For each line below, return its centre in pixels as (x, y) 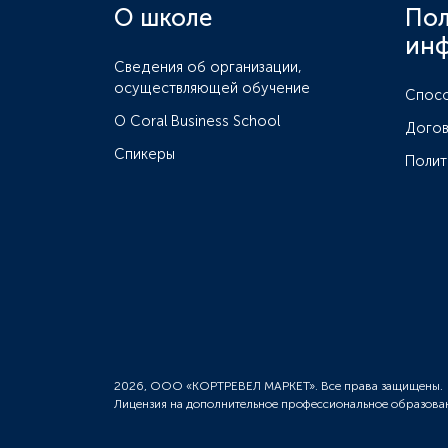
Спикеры (144, 153)
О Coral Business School (197, 120)
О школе (163, 17)
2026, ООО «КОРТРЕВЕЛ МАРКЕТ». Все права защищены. (278, 385)
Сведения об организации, (208, 66)
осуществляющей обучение (212, 87)
